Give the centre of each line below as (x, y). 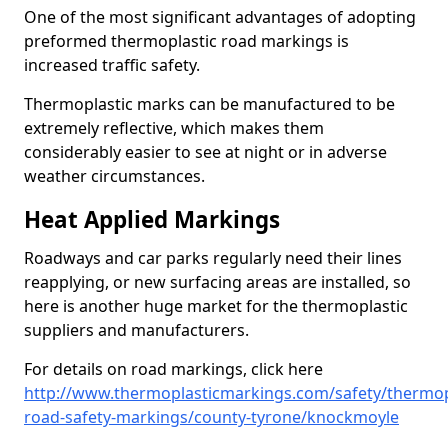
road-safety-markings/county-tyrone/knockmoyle (211, 417)
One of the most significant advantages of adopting (220, 17)
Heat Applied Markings (152, 219)
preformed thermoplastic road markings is (186, 41)
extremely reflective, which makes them (174, 128)
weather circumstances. (114, 176)
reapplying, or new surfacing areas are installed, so (217, 282)
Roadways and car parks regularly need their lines (213, 258)
